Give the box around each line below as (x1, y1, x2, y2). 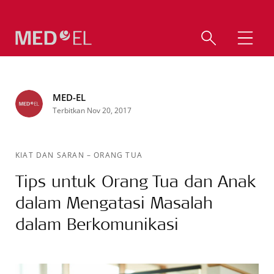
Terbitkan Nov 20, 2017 (53, 105, 131, 115)
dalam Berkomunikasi (15, 213, 179, 234)
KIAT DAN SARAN (15, 150, 87, 160)
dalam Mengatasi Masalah (15, 191, 213, 213)
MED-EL (53, 91, 86, 103)
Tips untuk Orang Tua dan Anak (15, 170, 256, 191)
